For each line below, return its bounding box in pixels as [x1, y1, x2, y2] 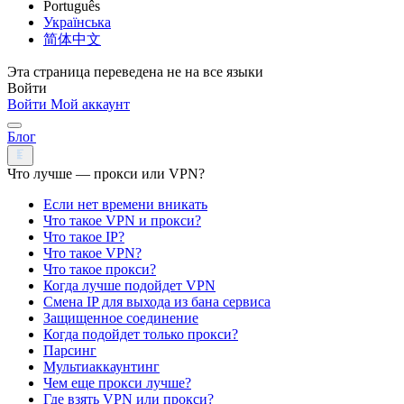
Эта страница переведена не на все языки [7, 64, 263, 80]
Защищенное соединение [43, 309, 198, 326]
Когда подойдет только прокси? [43, 326, 238, 342]
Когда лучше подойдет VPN [43, 277, 216, 293]
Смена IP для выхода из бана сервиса [43, 293, 271, 309]
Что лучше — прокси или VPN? [7, 165, 205, 181]
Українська [43, 14, 111, 31]
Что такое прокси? [43, 261, 156, 277]
